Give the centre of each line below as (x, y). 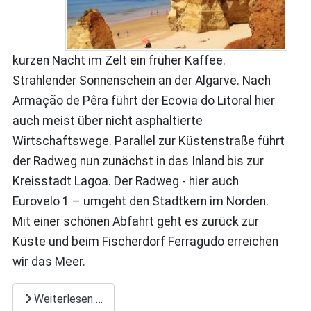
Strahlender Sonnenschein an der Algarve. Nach (141, 81)
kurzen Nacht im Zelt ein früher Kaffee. (119, 61)
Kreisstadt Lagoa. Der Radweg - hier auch (125, 182)
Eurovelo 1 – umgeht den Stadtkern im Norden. (140, 202)
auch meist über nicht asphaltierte (107, 121)
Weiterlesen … (67, 299)
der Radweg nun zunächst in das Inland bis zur (138, 161)
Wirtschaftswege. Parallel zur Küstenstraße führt (148, 141)
